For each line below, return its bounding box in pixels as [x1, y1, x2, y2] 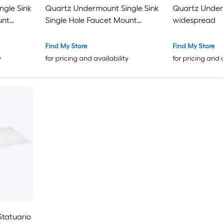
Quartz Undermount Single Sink [45, 3, 159, 13]
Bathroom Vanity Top [45, 27, 120, 37]
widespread [172, 15, 216, 25]
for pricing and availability [45, 54, 128, 63]
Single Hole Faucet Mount [45, 15, 137, 25]
